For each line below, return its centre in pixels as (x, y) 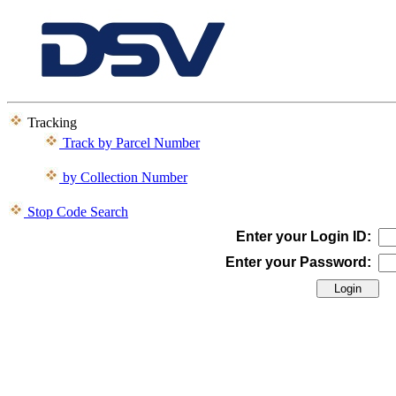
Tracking (50, 122)
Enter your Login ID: (303, 236)
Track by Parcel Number (129, 143)
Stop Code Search (76, 212)
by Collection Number (123, 177)
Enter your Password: (298, 262)
